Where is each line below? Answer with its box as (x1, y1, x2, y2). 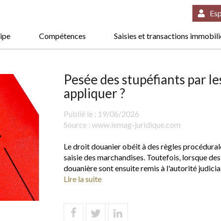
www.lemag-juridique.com (92, 119, 181, 129)
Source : (64, 119, 92, 129)
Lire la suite (64, 174, 102, 184)
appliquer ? (64, 85, 125, 101)
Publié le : (64, 109, 98, 118)
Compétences (38, 31, 86, 40)
